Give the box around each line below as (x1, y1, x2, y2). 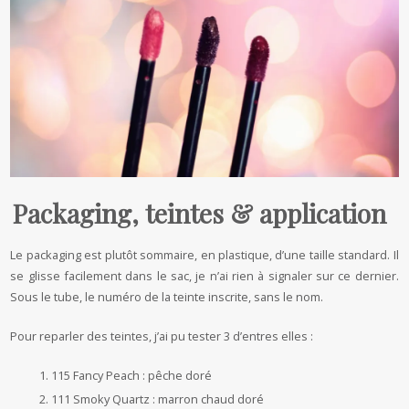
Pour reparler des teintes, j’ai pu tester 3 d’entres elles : (10, 328, 317, 345)
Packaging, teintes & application (13, 196, 387, 231)
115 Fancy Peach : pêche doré (51, 367, 213, 384)
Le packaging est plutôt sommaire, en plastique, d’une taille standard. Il (10, 246, 399, 264)
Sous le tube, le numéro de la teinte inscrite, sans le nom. (10, 288, 324, 306)
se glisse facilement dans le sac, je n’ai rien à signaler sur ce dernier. (10, 267, 399, 285)
